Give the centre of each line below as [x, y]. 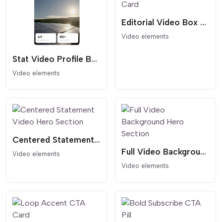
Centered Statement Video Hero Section [97, 140]
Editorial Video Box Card [203, 22]
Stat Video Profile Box [94, 59]
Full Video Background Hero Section [203, 152]
